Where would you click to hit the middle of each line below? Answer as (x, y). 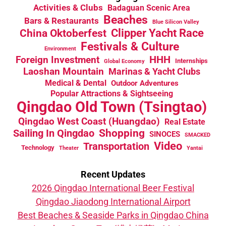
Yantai (194, 148)
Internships (191, 61)
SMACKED (197, 135)
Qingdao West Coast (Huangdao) (89, 121)
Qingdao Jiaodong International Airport (113, 201)
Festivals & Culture (130, 46)
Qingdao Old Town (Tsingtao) (112, 107)
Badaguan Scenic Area (149, 8)
